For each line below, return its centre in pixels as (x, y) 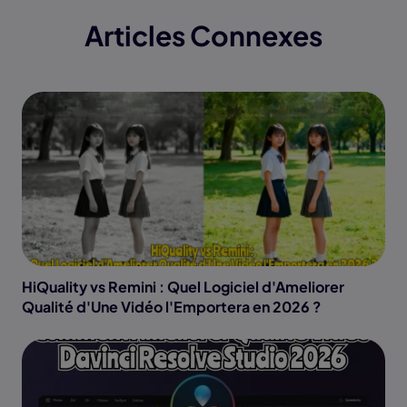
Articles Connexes (203, 36)
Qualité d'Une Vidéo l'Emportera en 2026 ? (171, 307)
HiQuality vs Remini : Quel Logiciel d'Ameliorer (183, 287)
